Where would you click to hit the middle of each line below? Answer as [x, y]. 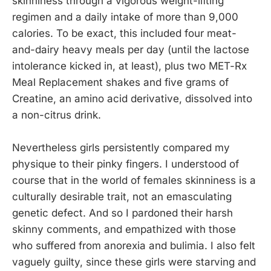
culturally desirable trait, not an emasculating [122, 196]
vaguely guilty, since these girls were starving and [134, 262]
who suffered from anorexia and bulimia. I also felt [134, 245]
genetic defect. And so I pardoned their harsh [122, 213]
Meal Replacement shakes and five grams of [120, 82]
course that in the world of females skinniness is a [134, 180]
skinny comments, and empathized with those [124, 229]
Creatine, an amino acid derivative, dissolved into [132, 98]
